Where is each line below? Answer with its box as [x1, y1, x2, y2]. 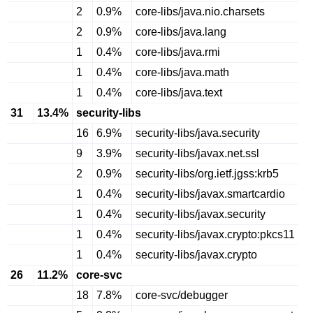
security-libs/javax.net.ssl [136, 147, 259, 159]
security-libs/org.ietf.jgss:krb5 [136, 168, 279, 180]
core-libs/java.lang [136, 26, 226, 38]
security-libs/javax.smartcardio [136, 188, 285, 200]
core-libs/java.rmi [136, 46, 220, 58]
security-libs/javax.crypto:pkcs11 [136, 228, 295, 240]
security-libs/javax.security [136, 208, 265, 220]
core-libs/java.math [136, 66, 229, 78]
